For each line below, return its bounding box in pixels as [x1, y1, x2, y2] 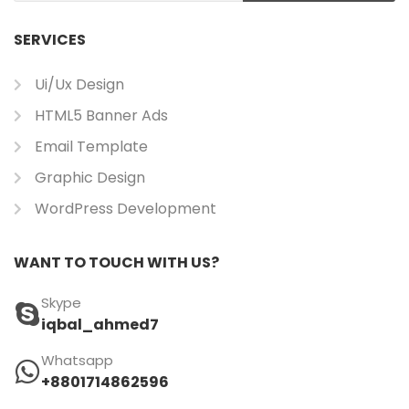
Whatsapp [41, 351, 113, 371]
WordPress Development [34, 198, 216, 220]
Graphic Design [34, 167, 145, 189]
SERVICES [14, 29, 86, 51]
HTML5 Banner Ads [34, 105, 168, 127]
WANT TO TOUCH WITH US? [14, 252, 219, 274]
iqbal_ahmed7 [41, 314, 159, 336]
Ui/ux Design [34, 74, 124, 96]
